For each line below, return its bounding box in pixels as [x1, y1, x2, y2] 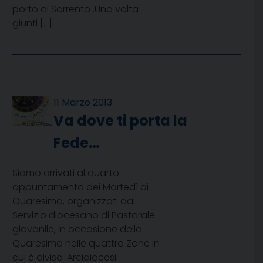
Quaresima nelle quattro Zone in [12, 237, 160, 251]
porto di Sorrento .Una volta [12, 2, 139, 16]
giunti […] [12, 16, 52, 31]
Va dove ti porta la [53, 111, 188, 131]
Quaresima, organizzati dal [12, 194, 135, 208]
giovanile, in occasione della [12, 222, 142, 237]
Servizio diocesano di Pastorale [12, 208, 155, 222]
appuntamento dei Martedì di [12, 180, 149, 194]
